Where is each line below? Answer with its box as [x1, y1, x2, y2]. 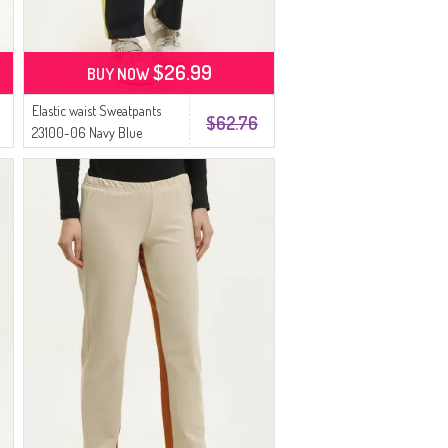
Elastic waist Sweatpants [32, 102, 162, 119]
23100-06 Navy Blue [32, 124, 143, 141]
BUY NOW [86, 64, 153, 84]
